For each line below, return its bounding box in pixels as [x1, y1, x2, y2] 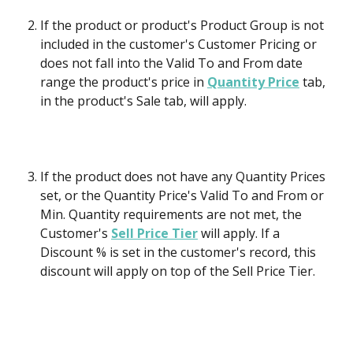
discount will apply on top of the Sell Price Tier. [40, 262, 315, 280]
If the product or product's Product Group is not [40, 16, 327, 34]
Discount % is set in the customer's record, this [40, 243, 319, 261]
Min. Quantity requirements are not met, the [40, 205, 305, 223]
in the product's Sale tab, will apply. [40, 91, 250, 110]
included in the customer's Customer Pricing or [40, 35, 320, 53]
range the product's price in [40, 72, 207, 91]
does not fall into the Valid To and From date [40, 54, 306, 72]
